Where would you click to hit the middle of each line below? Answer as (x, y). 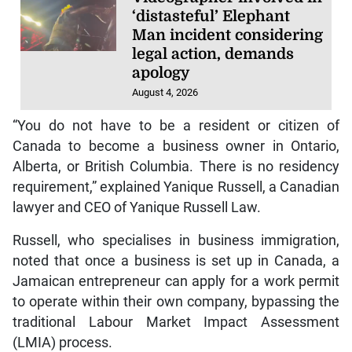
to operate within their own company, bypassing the (176, 301)
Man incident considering (228, 36)
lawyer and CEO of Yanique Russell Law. (136, 207)
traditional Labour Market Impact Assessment (176, 322)
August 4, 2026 (165, 93)
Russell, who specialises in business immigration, (176, 240)
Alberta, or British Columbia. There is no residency (176, 166)
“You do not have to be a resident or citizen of (176, 125)
